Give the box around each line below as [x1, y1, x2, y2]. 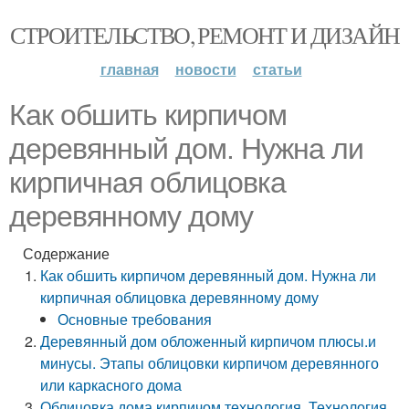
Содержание [23, 243, 110, 264]
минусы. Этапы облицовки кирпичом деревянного [40, 352, 380, 373]
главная [100, 58, 159, 79]
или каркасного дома [40, 374, 183, 395]
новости [174, 58, 236, 79]
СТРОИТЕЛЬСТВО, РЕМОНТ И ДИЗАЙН [9, 19, 400, 50]
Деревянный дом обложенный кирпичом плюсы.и [40, 330, 377, 351]
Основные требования [58, 309, 213, 330]
